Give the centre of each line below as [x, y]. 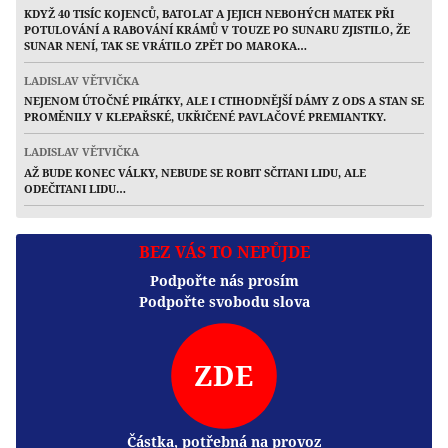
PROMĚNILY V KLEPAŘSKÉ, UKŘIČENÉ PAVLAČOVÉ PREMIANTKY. [205, 117]
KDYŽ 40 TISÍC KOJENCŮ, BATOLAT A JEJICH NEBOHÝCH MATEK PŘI [209, 14]
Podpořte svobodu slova [224, 301]
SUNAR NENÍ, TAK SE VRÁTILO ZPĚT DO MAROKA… [165, 46]
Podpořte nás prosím [224, 280]
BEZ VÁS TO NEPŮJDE [224, 251]
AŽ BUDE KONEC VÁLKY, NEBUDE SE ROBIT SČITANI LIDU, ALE [195, 172]
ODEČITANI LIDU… [75, 188]
